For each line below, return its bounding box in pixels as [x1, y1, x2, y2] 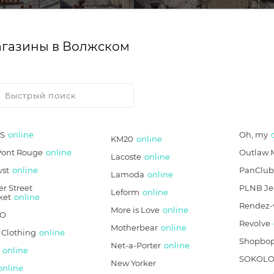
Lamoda [111, 169, 145, 179]
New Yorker [111, 258, 157, 268]
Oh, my [239, 130, 268, 139]
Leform [111, 187, 140, 197]
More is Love [111, 205, 160, 215]
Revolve [239, 218, 270, 228]
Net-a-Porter [111, 240, 161, 250]
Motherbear [111, 223, 158, 232]
